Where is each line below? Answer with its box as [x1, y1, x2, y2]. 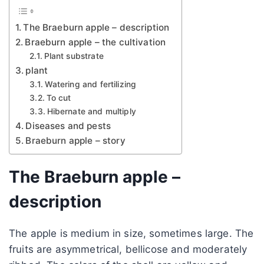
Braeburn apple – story [25, 134, 126, 146]
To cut [46, 93, 71, 103]
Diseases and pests [25, 120, 111, 131]
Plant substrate [44, 51, 104, 61]
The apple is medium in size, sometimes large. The [9, 227, 254, 239]
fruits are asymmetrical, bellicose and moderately [9, 243, 247, 255]
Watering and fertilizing [44, 79, 137, 89]
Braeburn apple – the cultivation [25, 36, 166, 48]
